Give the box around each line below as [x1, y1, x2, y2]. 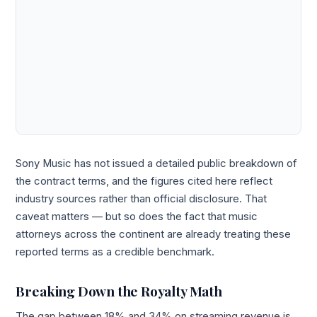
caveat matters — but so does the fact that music [16, 209, 258, 223]
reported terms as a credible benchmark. [16, 245, 215, 258]
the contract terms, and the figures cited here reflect [16, 174, 273, 188]
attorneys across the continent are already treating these [16, 227, 292, 241]
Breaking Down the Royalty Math [16, 282, 222, 301]
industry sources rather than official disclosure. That [16, 192, 267, 205]
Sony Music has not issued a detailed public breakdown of [16, 156, 298, 170]
